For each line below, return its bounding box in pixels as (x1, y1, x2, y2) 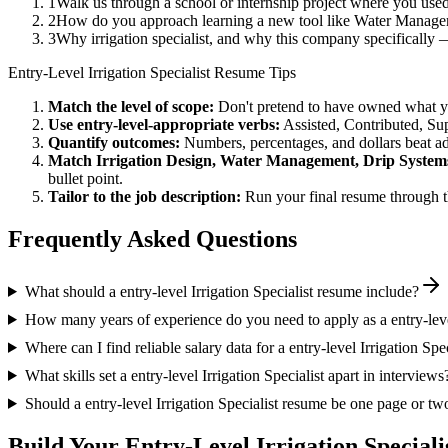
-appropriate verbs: (148, 116, 280, 134)
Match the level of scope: (48, 98, 214, 116)
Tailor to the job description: (48, 188, 241, 206)
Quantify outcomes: (48, 134, 180, 152)
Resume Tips (210, 64, 296, 82)
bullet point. (48, 170, 123, 188)
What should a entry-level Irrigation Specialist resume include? (24, 282, 419, 300)
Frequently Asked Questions (8, 226, 297, 253)
